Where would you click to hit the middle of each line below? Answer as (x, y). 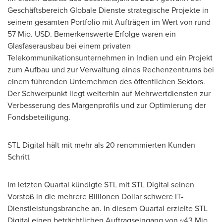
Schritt (19, 157)
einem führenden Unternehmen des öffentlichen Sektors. (106, 82)
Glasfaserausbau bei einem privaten (69, 46)
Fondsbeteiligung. (39, 117)
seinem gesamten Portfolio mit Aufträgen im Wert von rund (109, 22)
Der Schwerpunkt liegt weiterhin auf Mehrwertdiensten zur (109, 93)
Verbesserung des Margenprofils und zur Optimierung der (107, 105)
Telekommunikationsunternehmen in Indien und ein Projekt (110, 58)
